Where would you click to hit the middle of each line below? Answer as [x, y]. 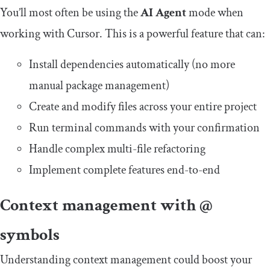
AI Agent [165, 13]
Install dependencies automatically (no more [132, 65]
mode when [216, 13]
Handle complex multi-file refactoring [117, 149]
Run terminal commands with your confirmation [144, 128]
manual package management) [99, 86]
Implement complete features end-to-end [124, 170]
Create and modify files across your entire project [143, 107]
